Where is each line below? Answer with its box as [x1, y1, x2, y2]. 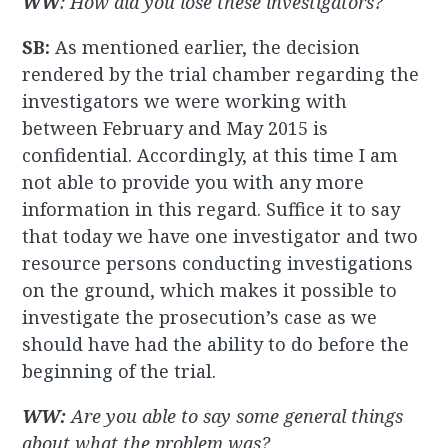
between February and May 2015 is [22, 116, 329, 141]
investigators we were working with [22, 89, 348, 114]
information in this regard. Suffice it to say [22, 197, 401, 222]
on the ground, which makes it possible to [22, 278, 398, 303]
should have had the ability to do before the [22, 332, 410, 357]
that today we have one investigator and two [22, 224, 419, 249]
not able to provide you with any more [22, 170, 365, 195]
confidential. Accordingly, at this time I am [22, 143, 399, 168]
